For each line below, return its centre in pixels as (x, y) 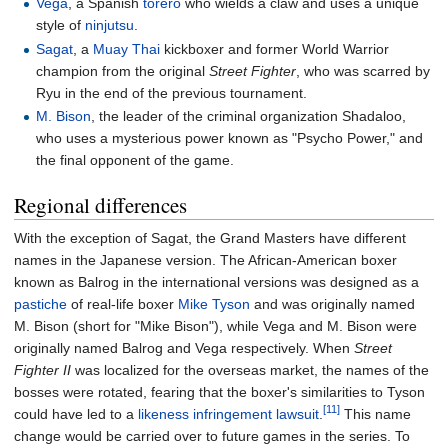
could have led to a (76, 413)
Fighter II (42, 369)
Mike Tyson (214, 303)
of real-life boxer (122, 303)
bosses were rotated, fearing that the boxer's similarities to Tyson (219, 391)
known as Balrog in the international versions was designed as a (216, 281)
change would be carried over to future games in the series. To (212, 435)
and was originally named (332, 303)
